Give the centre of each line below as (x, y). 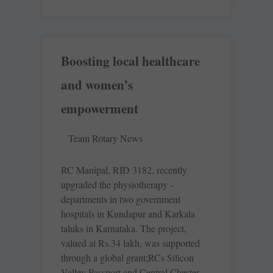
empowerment (100, 109)
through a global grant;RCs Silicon (127, 258)
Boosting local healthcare (130, 61)
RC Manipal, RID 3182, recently (124, 170)
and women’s (97, 85)
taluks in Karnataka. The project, (124, 229)
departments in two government (121, 199)
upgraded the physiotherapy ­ (117, 185)
